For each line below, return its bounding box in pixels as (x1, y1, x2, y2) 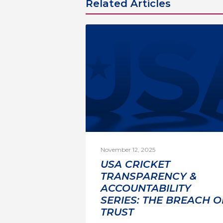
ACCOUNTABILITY (101, 182, 191, 195)
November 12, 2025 (101, 146, 155, 154)
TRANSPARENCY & (101, 170, 197, 183)
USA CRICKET (101, 158, 170, 171)
